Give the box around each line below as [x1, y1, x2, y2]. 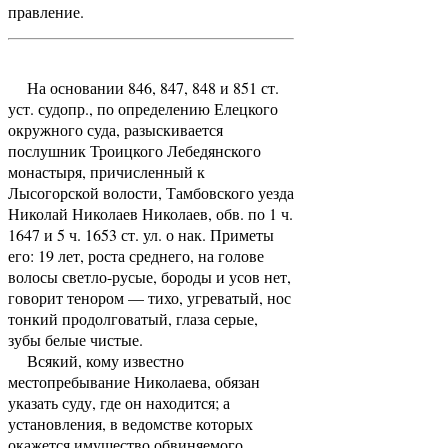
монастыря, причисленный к [8, 160, 205, 182]
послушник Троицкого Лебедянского [8, 139, 261, 161]
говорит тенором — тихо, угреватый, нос [8, 286, 291, 308]
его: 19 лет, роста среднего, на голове [8, 244, 264, 266]
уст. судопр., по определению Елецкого [8, 97, 278, 119]
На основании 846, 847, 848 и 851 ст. [8, 76, 279, 98]
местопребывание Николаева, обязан [8, 370, 260, 392]
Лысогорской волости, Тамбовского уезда [8, 181, 294, 203]
